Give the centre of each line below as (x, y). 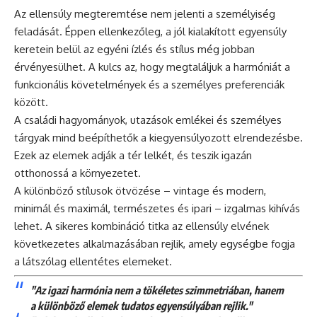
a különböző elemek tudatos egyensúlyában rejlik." (141, 305)
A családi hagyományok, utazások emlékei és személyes (148, 120)
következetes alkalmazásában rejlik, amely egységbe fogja (155, 243)
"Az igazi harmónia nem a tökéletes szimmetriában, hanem (157, 290)
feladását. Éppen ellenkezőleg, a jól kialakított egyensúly (150, 31)
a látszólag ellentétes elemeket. (93, 261)
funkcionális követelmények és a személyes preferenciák (149, 84)
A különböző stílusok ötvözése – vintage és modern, (140, 190)
